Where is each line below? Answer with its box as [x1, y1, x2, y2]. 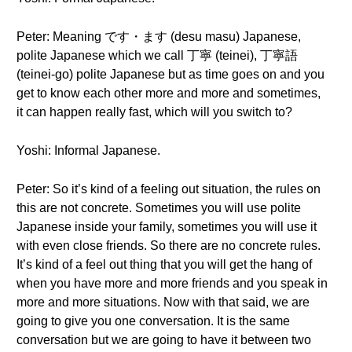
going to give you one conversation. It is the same [16, 314, 290, 328]
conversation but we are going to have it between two [16, 333, 311, 346]
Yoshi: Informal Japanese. [16, 144, 160, 157]
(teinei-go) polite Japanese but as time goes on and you [16, 68, 324, 81]
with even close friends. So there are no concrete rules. [16, 239, 321, 252]
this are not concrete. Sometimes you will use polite [16, 201, 301, 214]
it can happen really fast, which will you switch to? [16, 105, 292, 119]
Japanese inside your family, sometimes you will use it [16, 220, 317, 233]
